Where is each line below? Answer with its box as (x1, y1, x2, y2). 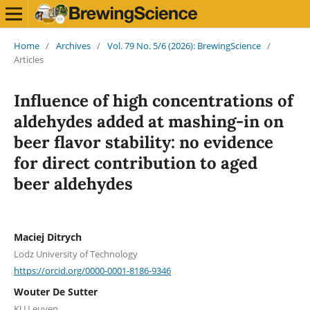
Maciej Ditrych (13, 230, 82, 244)
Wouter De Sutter (13, 285, 98, 299)
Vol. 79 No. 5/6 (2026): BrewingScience (107, 39, 261, 52)
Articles (13, 53, 44, 66)
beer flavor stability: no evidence (13, 131, 273, 153)
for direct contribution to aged (13, 152, 257, 174)
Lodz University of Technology (13, 247, 138, 260)
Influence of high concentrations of (13, 89, 293, 111)
